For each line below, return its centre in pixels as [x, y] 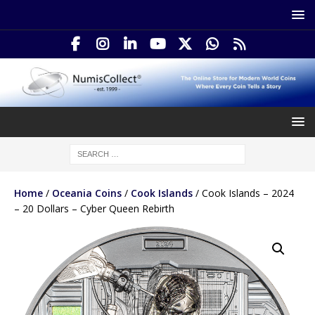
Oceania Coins [87, 193]
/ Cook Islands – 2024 [243, 193]
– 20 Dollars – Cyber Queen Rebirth [94, 208]
